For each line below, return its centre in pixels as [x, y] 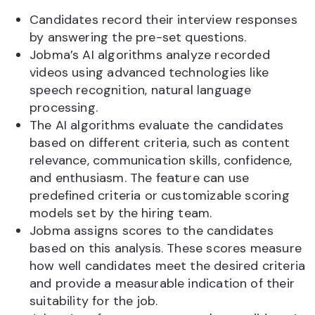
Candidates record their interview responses [163, 20]
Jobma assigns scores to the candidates [152, 231]
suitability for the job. [94, 301]
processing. [64, 108]
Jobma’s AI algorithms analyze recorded [150, 55]
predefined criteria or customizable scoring [160, 196]
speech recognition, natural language [141, 90]
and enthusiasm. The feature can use [140, 178]
